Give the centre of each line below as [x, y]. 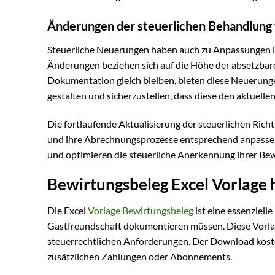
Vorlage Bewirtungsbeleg [141, 211]
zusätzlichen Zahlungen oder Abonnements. [140, 257]
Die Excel [68, 211]
